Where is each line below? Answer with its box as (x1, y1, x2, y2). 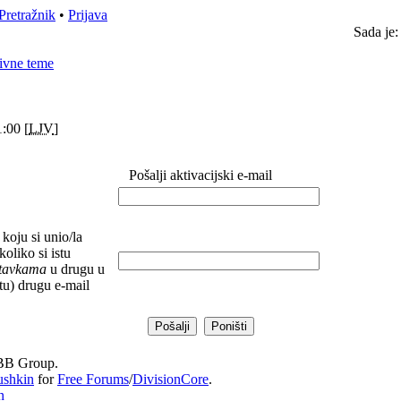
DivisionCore (132, 371, 209, 387)
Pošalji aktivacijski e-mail (125, 167, 276, 183)
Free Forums (57, 371, 129, 387)
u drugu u (47, 261, 105, 277)
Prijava (68, 7, 107, 22)
